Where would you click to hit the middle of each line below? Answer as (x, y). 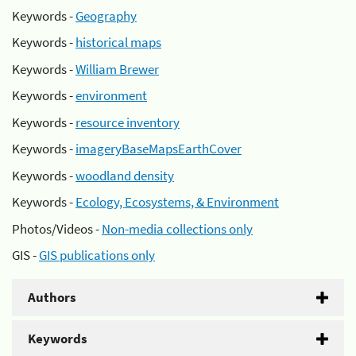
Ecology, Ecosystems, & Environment (177, 202)
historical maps (118, 42)
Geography (106, 15)
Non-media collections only (177, 228)
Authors (52, 297)
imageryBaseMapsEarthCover (159, 149)
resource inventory (128, 122)
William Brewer (117, 69)
